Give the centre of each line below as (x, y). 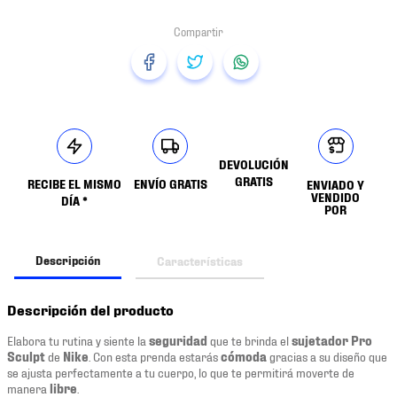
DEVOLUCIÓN (254, 164)
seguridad (178, 340)
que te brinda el (249, 340)
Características (200, 260)
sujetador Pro (332, 340)
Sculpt (26, 356)
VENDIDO (335, 197)
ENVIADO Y (335, 185)
